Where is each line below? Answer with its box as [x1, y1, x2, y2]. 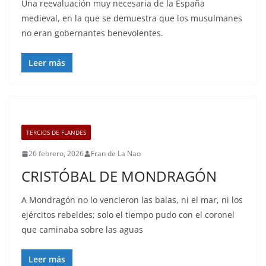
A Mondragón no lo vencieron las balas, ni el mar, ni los [21, 194, 243, 205]
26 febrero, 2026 [28, 148, 84, 159]
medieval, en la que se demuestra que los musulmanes [21, 12, 242, 24]
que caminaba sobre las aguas [21, 224, 143, 235]
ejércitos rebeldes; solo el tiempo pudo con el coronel [21, 209, 235, 220]
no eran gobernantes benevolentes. [21, 27, 163, 39]
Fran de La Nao [91, 148, 141, 159]
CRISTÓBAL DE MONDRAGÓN [21, 166, 217, 186]
